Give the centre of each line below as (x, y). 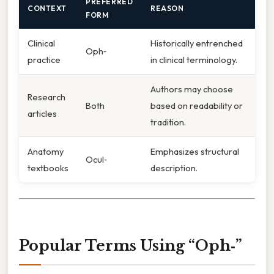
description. (174, 168)
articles (42, 113)
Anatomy (46, 151)
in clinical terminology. (194, 59)
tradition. (168, 122)
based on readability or (197, 105)
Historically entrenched (197, 43)
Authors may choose (192, 89)
